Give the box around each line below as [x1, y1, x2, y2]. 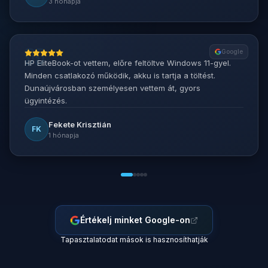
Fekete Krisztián [48, 119, 111, 129]
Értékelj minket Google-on [80, 215, 190, 225]
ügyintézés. [25, 96, 67, 105]
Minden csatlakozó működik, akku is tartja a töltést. [25, 71, 215, 80]
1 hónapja [48, 130, 79, 139]
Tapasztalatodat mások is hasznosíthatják [60, 235, 208, 244]
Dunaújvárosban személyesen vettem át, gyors [25, 83, 200, 93]
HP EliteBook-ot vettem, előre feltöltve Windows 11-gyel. [25, 58, 231, 68]
